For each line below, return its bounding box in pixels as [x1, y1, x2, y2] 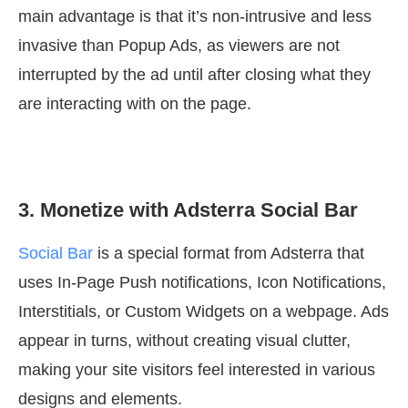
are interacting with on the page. [18, 95, 251, 114]
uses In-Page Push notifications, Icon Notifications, [18, 273, 386, 292]
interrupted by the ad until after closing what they [18, 66, 371, 85]
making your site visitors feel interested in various [18, 361, 375, 380]
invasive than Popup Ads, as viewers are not [18, 36, 340, 56]
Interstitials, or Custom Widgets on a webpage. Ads [18, 302, 389, 321]
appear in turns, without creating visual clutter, [18, 331, 351, 351]
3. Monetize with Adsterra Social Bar [18, 199, 358, 222]
